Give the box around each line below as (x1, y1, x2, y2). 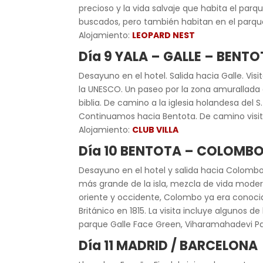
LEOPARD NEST (132, 29, 195, 41)
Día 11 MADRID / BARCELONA (79, 237, 258, 255)
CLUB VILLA (132, 124, 179, 136)
